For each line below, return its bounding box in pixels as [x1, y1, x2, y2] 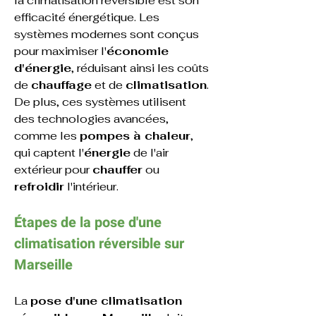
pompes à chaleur [80, 128, 190, 143]
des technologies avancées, [14, 111, 171, 126]
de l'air [130, 145, 171, 160]
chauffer [92, 162, 142, 177]
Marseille [14, 255, 73, 275]
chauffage [31, 78, 92, 92]
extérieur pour [14, 162, 92, 177]
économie [107, 44, 172, 59]
